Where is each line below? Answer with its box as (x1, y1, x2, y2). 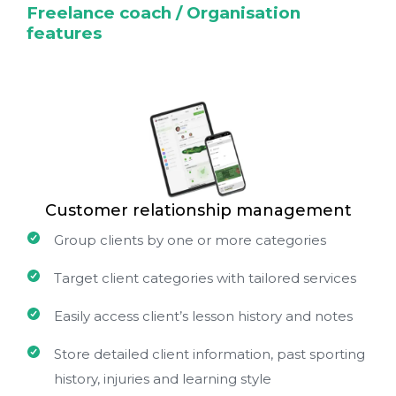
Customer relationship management (44, 201, 352, 220)
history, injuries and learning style (54, 370, 271, 387)
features (27, 23, 102, 43)
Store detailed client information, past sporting (54, 346, 365, 362)
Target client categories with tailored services (54, 270, 356, 286)
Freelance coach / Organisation (27, 3, 301, 23)
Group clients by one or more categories (54, 232, 326, 248)
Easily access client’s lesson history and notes (54, 308, 353, 324)
